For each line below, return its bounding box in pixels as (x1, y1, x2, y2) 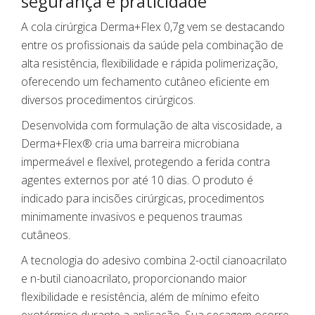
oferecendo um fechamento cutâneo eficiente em (21, 74, 269, 90)
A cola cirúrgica (21, 19, 100, 35)
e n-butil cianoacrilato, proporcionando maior (21, 271, 247, 287)
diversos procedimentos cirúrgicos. (21, 92, 195, 108)
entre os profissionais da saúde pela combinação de (21, 37, 283, 53)
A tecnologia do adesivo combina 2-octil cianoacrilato (21, 252, 287, 269)
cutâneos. (21, 227, 70, 243)
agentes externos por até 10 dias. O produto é (21, 172, 253, 188)
